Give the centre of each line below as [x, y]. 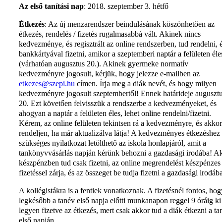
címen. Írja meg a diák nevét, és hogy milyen [146, 83]
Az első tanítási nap [51, 6]
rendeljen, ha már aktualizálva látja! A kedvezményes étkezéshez [119, 133]
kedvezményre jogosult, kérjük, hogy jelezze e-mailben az [109, 73]
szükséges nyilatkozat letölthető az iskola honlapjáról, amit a [112, 143]
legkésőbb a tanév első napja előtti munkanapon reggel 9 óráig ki [120, 200]
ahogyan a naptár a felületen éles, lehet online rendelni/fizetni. [115, 113]
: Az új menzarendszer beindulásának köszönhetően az [130, 24]
